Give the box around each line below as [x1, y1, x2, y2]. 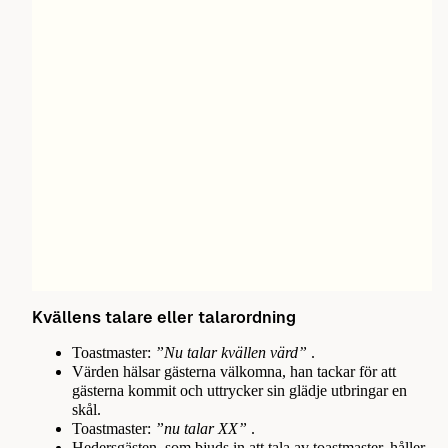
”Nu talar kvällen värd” [155, 344, 311, 363]
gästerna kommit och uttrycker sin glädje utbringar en [72, 382, 407, 401]
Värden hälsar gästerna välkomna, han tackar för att [72, 363, 396, 382]
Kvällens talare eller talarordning [32, 307, 296, 327]
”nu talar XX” [151, 420, 251, 439]
